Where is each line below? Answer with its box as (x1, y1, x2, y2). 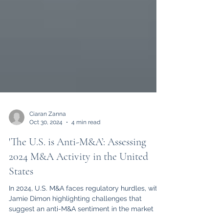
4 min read (71, 136, 100, 143)
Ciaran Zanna (29, 128, 66, 135)
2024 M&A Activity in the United (9, 168, 148, 180)
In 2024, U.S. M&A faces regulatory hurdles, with (9, 202, 161, 210)
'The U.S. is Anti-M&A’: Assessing (9, 153, 146, 166)
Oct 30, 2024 (29, 136, 63, 143)
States (9, 182, 33, 195)
